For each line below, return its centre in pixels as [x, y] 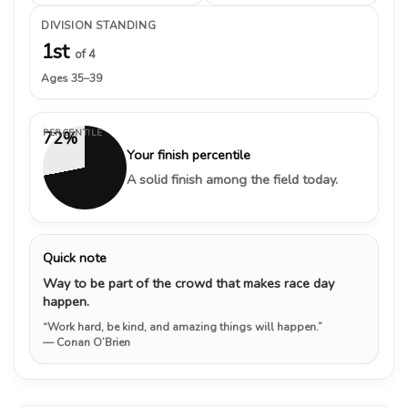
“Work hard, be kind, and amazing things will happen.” [183, 326]
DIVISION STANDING [99, 25]
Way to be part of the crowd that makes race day [189, 283]
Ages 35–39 [71, 78]
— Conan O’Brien [87, 342]
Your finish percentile [189, 154]
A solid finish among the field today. [232, 179]
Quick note [75, 257]
